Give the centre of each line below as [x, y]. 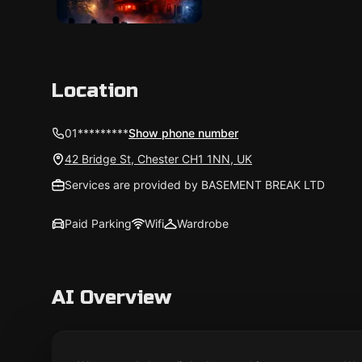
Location [95, 91]
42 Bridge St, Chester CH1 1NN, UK [158, 159]
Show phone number [183, 133]
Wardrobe [203, 223]
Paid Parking [98, 223]
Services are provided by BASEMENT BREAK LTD [195, 185]
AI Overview [112, 298]
